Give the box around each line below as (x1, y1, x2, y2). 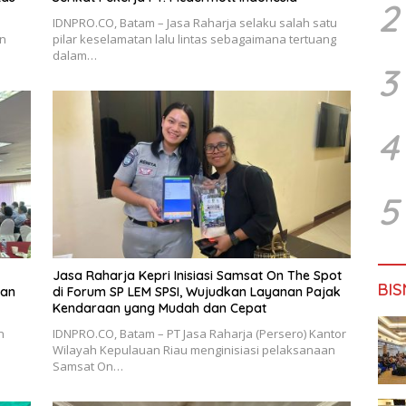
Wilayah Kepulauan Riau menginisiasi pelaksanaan (52, 342, 335, 359)
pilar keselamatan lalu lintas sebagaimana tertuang (52, 30, 336, 47)
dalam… (52, 46, 97, 63)
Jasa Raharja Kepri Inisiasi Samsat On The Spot (52, 267, 342, 285)
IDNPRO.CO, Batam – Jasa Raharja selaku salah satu (52, 14, 337, 31)
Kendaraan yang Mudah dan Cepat (52, 300, 266, 317)
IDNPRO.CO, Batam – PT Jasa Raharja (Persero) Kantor (52, 325, 346, 343)
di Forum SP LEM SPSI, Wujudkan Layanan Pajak (52, 284, 341, 301)
